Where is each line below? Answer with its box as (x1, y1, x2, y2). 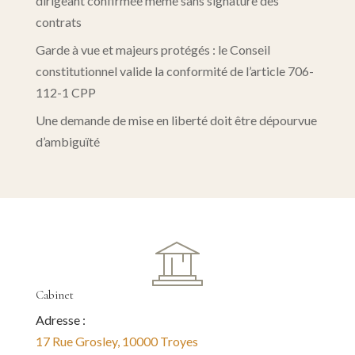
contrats (35, 14, 82, 30)
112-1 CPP (35, 85, 96, 101)
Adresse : (35, 312, 86, 328)
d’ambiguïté (35, 134, 100, 150)
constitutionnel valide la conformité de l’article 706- (35, 63, 314, 79)
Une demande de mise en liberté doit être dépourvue (35, 113, 317, 128)
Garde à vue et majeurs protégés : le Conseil (35, 42, 270, 58)
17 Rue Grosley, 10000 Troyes (35, 334, 198, 349)
